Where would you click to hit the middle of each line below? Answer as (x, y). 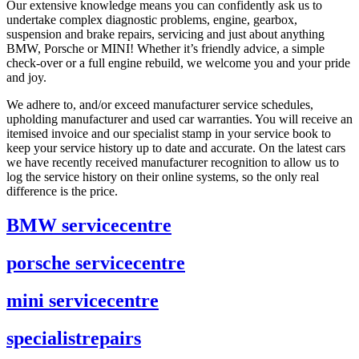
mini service (56, 301)
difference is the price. (62, 192)
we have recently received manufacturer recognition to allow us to (173, 163)
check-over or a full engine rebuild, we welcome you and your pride (178, 63)
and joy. (26, 78)
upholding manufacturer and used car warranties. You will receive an (179, 119)
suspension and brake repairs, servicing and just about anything (165, 34)
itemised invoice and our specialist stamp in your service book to (169, 134)
